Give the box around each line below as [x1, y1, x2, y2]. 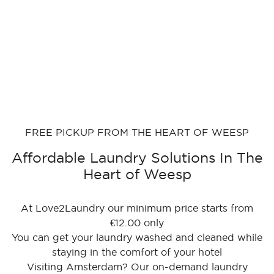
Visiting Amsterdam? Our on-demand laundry [26, 261, 248, 273]
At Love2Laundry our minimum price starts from [21, 202, 253, 214]
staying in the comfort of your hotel [52, 246, 222, 258]
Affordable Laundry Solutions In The [11, 150, 263, 166]
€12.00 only [110, 217, 164, 229]
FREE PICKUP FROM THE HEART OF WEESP [25, 127, 249, 138]
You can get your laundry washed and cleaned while [12, 232, 262, 243]
